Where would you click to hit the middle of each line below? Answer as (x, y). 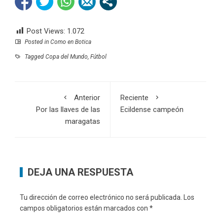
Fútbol (98, 57)
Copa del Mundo (67, 57)
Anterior (87, 98)
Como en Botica (71, 42)
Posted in (37, 42)
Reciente (134, 98)
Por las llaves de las (68, 110)
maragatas (83, 122)
